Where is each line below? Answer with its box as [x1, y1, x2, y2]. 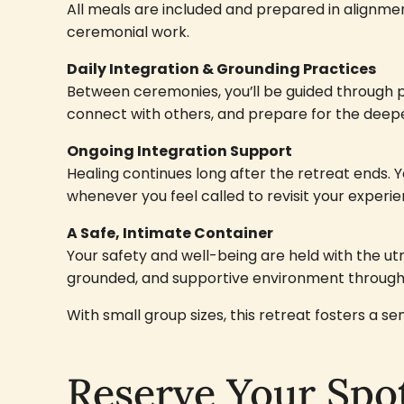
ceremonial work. [66, 22, 189, 43]
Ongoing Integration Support [66, 141, 292, 162]
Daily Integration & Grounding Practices [66, 59, 376, 80]
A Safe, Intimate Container [66, 223, 273, 244]
